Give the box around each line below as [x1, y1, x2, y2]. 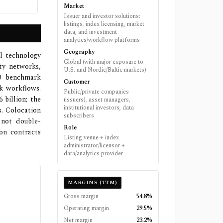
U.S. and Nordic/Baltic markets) [63, 65, 146, 75]
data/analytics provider [63, 149, 123, 158]
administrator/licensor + [63, 141, 125, 150]
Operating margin [63, 204, 109, 213]
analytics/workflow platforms [63, 35, 140, 45]
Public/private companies [63, 87, 129, 97]
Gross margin [63, 192, 99, 201]
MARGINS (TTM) [67, 178, 117, 187]
